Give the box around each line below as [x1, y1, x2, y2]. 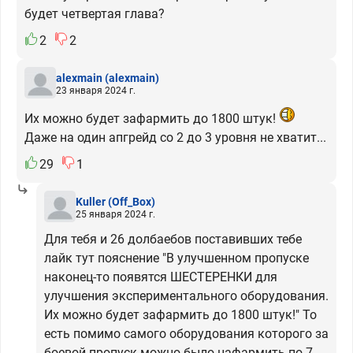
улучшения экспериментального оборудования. [44, 288, 329, 303]
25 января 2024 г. [76, 208, 155, 220]
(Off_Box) [108, 195, 155, 208]
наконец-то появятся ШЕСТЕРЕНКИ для [44, 269, 277, 284]
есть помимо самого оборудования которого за [44, 326, 329, 341]
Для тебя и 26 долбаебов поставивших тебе [44, 232, 302, 247]
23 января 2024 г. [56, 84, 136, 96]
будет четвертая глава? [24, 6, 165, 21]
